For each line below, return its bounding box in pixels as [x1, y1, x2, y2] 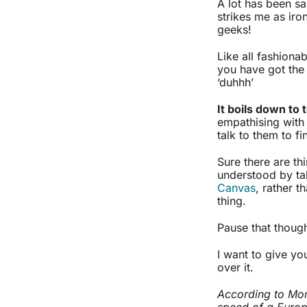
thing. [217, 193, 246, 208]
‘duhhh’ [217, 75, 254, 89]
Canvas [217, 180, 256, 195]
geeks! [217, 22, 251, 36]
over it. [217, 260, 254, 274]
